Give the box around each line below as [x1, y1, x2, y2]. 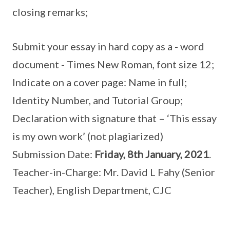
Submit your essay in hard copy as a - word [12, 40, 204, 52]
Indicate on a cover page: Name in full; [12, 76, 187, 88]
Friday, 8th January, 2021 [94, 148, 209, 160]
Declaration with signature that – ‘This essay [12, 112, 217, 124]
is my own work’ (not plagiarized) [12, 130, 163, 142]
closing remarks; [12, 6, 88, 18]
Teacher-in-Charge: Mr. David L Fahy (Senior [12, 166, 215, 178]
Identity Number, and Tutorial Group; [12, 94, 183, 106]
